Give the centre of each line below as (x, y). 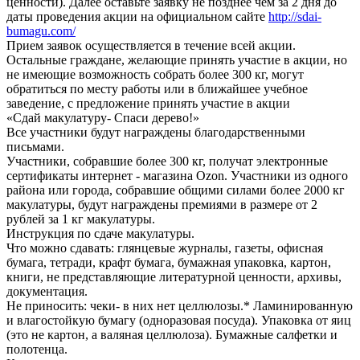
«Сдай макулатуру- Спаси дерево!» (103, 117)
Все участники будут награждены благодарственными (156, 132)
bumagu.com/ (41, 31)
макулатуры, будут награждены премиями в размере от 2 (162, 204)
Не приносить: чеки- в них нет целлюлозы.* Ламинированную (180, 305)
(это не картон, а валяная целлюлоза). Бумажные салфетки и (172, 334)
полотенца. (37, 349)
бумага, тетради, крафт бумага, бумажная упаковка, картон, (169, 262)
